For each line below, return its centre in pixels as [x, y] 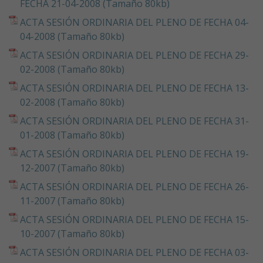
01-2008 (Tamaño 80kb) [72, 135]
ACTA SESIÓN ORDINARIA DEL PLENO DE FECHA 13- [134, 88]
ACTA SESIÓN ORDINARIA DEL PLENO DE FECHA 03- [134, 252]
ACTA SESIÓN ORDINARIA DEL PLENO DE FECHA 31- [134, 121]
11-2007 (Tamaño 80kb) [72, 200]
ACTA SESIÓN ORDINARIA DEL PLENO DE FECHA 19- [134, 154]
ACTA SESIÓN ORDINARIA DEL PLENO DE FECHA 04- [134, 22]
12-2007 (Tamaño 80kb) [72, 168]
